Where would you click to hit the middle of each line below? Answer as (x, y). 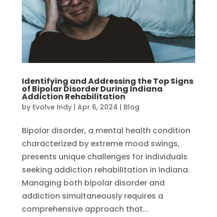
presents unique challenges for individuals (104, 157)
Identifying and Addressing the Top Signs (107, 81)
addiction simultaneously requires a (92, 196)
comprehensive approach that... (85, 209)
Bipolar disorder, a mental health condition (106, 131)
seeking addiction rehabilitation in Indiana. (106, 170)
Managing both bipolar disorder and (93, 183)
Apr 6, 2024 (97, 107)
